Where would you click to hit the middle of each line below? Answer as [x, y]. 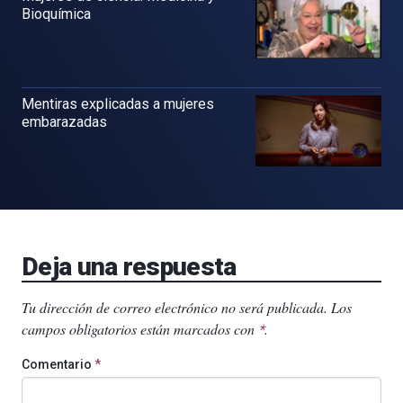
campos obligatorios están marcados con [140, 328]
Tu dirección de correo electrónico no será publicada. [175, 307]
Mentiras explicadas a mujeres [118, 104]
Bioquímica [56, 14]
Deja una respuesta [129, 266]
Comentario [58, 364]
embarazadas [64, 122]
